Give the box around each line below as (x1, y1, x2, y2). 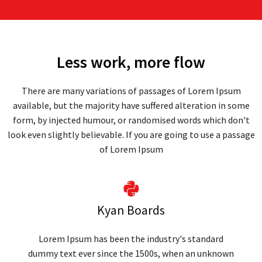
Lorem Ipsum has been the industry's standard (39, 232, 223, 244)
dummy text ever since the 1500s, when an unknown (28, 247, 234, 259)
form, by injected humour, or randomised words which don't (12, 113, 250, 126)
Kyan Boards (97, 201, 165, 218)
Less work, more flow (57, 51, 205, 73)
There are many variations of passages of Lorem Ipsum (21, 84, 241, 96)
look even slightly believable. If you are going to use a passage (7, 128, 255, 140)
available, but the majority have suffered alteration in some (12, 99, 250, 111)
